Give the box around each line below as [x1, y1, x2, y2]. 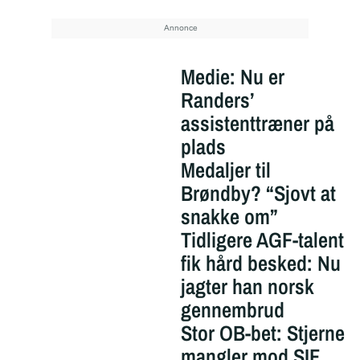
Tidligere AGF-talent [180, 226, 344, 255]
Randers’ [180, 86, 254, 115]
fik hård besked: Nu [180, 249, 341, 278]
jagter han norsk [180, 272, 314, 301]
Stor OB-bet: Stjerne [180, 319, 345, 348]
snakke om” [180, 202, 278, 231]
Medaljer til [180, 156, 271, 185]
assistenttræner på [180, 109, 334, 138]
